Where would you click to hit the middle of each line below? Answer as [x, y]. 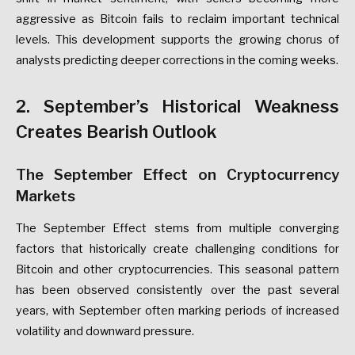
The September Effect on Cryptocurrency [177, 174]
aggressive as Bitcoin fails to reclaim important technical [177, 19]
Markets [46, 196]
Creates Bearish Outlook [116, 131]
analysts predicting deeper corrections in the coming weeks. [177, 60]
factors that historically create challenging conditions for [177, 248]
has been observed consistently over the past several [177, 290]
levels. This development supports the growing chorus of [177, 39]
